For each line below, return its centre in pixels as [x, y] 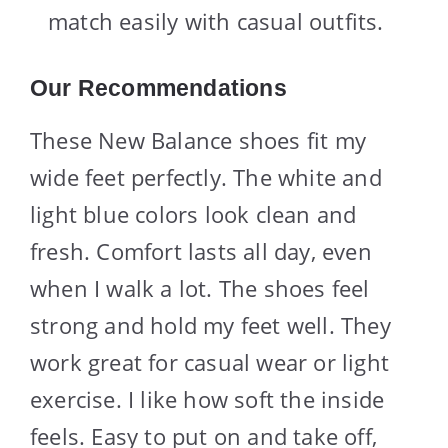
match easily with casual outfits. [216, 20]
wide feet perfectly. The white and [206, 176]
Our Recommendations [158, 87]
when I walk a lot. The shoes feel [200, 287]
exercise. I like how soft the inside [207, 398]
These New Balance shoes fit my [198, 139]
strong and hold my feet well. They [210, 324]
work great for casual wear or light [210, 361]
